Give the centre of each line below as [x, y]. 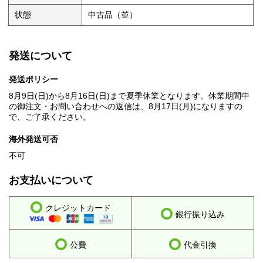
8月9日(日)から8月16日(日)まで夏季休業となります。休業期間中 [129, 96]
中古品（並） [113, 15]
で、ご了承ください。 [50, 117]
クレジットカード [78, 208]
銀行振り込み [200, 215]
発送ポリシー [33, 80]
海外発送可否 [33, 139]
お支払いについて [51, 181]
